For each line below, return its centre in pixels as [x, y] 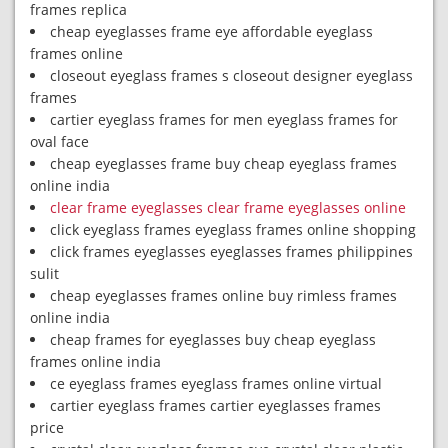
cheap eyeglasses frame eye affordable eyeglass [211, 31]
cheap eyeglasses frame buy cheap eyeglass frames [223, 163]
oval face [59, 141]
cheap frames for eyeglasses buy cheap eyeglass [213, 339]
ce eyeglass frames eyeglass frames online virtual [216, 383]
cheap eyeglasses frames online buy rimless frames [223, 295]
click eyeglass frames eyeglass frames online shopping [233, 229]
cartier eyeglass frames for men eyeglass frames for [224, 119]
